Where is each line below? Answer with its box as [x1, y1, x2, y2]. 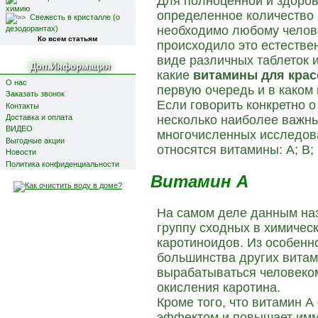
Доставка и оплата [5, 113, 72, 122]
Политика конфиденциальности [5, 159, 119, 168]
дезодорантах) [5, 23, 58, 33]
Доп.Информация [29, 60, 111, 72]
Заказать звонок [5, 89, 65, 99]
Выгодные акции [5, 136, 65, 145]
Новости [5, 148, 36, 157]
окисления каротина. [157, 280, 281, 295]
